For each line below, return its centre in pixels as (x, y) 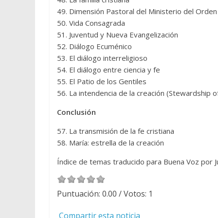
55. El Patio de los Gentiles (102, 81)
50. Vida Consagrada (91, 23)
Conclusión (76, 112)
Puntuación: (80, 194)
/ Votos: (133, 194)
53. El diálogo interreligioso (102, 58)
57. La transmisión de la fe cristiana (116, 131)
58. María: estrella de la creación (110, 143)
